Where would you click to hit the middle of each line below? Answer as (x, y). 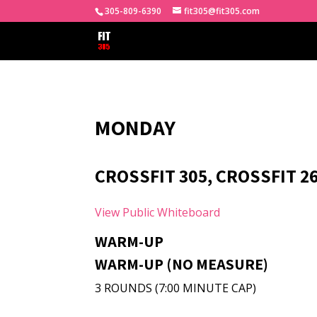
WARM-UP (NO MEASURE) (182, 264)
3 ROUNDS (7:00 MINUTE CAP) (176, 288)
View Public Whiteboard (158, 212)
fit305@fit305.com (222, 11)
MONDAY (136, 127)
